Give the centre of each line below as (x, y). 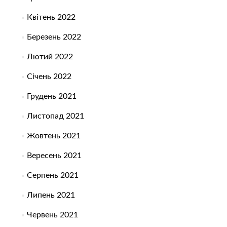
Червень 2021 (52, 215)
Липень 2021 (51, 195)
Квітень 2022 (51, 17)
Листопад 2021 (55, 116)
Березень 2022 (54, 37)
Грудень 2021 (51, 97)
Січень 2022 (49, 77)
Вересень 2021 (54, 156)
